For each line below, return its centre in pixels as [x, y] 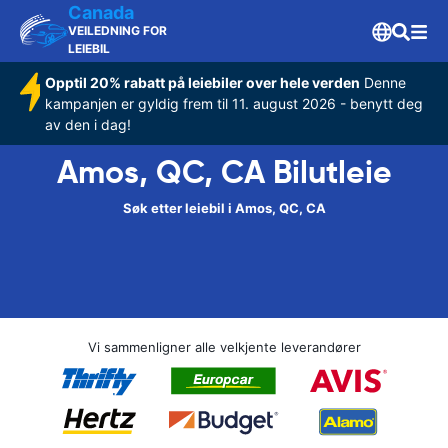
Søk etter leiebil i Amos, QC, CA [224, 208]
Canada [101, 12]
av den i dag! [88, 124]
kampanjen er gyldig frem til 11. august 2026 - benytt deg [234, 103]
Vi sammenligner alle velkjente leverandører [224, 347]
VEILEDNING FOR [117, 30]
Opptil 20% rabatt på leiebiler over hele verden [203, 82]
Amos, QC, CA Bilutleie [224, 172]
